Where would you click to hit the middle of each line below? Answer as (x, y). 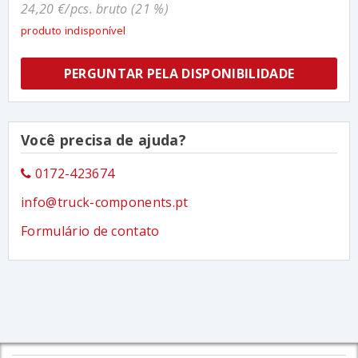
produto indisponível (74, 31)
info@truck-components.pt (105, 202)
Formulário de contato (90, 231)
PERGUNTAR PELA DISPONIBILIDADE (179, 74)
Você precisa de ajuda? (104, 140)
